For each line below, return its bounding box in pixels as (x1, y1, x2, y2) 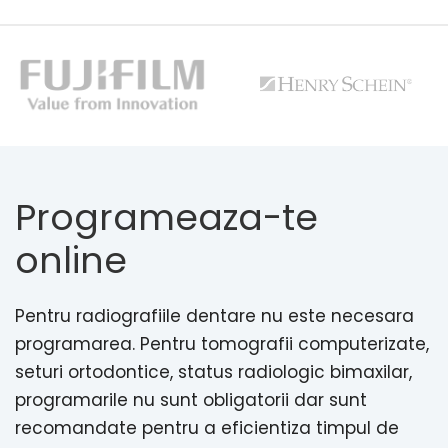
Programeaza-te (15, 192, 318, 244)
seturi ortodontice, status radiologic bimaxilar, (15, 360, 412, 385)
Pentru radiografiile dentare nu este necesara (15, 304, 414, 329)
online (15, 235, 127, 287)
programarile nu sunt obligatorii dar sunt (15, 388, 367, 413)
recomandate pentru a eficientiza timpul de (15, 416, 399, 441)
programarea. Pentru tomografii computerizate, (15, 332, 429, 357)
